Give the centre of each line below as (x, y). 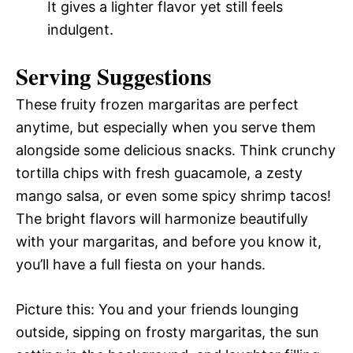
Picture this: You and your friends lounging (157, 309)
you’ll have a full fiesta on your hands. (141, 264)
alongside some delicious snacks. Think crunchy (176, 150)
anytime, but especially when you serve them (166, 127)
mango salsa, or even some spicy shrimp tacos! (173, 196)
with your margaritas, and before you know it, (169, 242)
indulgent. (80, 30)
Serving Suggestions (113, 76)
